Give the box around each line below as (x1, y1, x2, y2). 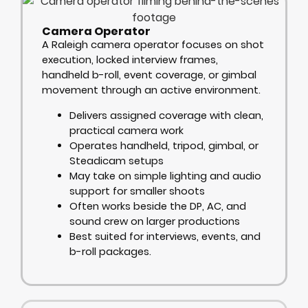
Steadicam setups (69, 153, 164, 168)
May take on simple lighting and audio (69, 168, 261, 183)
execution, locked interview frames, (42, 53, 218, 67)
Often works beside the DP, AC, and (69, 199, 246, 213)
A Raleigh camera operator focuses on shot (42, 38, 264, 52)
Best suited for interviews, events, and (69, 229, 261, 243)
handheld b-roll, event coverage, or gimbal (42, 68, 256, 82)
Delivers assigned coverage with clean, (69, 108, 263, 122)
